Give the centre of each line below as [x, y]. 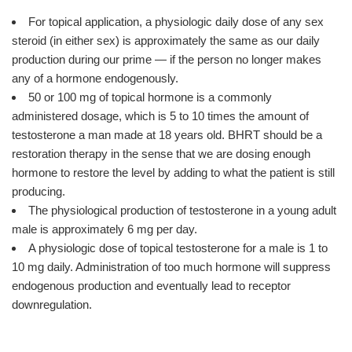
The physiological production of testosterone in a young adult [182, 211]
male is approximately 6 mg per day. [104, 229]
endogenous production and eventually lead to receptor [151, 286]
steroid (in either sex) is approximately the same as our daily [166, 41]
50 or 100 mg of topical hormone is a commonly [150, 97]
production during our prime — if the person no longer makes [167, 60]
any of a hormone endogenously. [95, 79]
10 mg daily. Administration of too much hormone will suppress [171, 267]
